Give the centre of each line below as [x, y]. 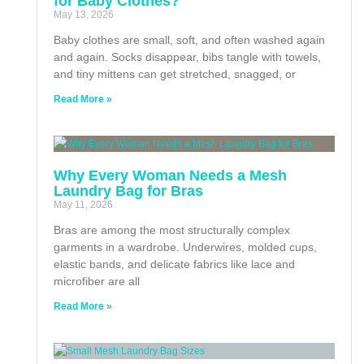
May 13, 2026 [84, 14]
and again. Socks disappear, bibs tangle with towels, [187, 56]
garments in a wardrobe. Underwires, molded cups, [185, 247]
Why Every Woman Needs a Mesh [170, 175]
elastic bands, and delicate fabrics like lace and [174, 264]
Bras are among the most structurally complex [172, 230]
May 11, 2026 [83, 204]
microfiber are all [97, 281]
